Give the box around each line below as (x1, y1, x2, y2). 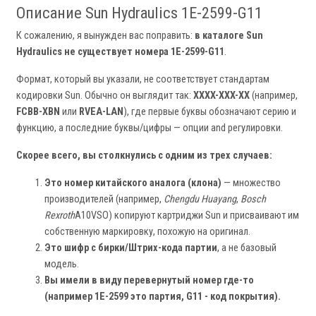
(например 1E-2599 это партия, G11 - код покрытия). (44, 291, 281, 303)
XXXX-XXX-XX (193, 90, 250, 102)
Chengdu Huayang (164, 193, 236, 206)
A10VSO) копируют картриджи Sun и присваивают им (75, 209, 299, 222)
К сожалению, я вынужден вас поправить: (16, 30, 195, 42)
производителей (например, (44, 193, 164, 206)
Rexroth (44, 209, 75, 222)
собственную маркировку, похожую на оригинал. (44, 226, 250, 238)
